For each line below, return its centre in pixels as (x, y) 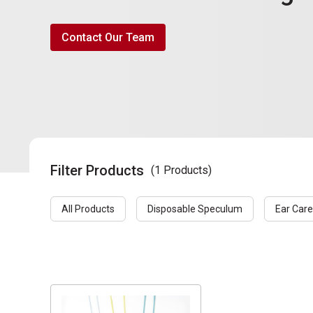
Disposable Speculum (195, 209)
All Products (88, 209)
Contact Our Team (108, 38)
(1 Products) (181, 170)
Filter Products (97, 171)
